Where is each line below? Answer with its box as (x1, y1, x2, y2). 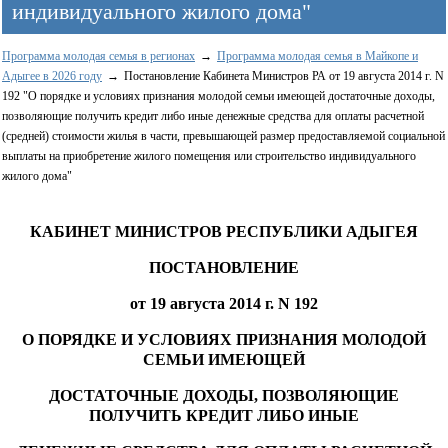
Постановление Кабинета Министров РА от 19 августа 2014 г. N (124, 68, 444, 83)
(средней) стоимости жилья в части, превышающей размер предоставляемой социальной (2, 128, 445, 143)
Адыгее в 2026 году (2, 68, 102, 83)
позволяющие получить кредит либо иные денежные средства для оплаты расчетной (2, 108, 424, 123)
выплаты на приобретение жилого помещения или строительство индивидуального (2, 148, 416, 163)
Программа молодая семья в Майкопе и (217, 48, 418, 63)
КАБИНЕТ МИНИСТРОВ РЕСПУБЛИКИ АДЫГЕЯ (30, 222, 418, 240)
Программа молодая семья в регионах (2, 48, 195, 63)
